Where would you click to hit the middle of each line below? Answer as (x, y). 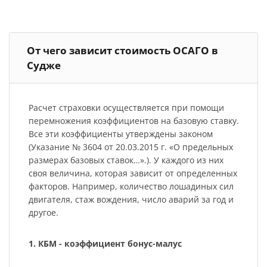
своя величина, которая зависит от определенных (133, 173)
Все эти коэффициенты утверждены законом (120, 134)
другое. (43, 213)
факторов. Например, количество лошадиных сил (131, 187)
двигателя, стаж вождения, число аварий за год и (131, 200)
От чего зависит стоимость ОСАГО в (122, 50)
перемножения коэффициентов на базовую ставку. (133, 121)
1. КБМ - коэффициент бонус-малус (105, 244)
